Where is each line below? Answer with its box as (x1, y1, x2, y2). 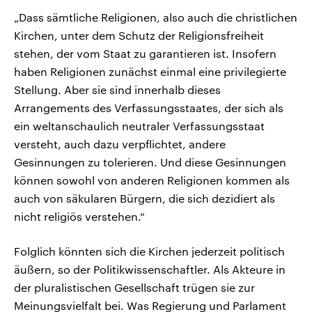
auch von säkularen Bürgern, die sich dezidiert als (14, 192, 275, 205)
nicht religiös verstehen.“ (14, 210, 145, 224)
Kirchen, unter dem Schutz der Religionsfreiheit (14, 29, 264, 42)
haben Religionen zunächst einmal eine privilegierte (14, 65, 286, 79)
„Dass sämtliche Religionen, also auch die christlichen (14, 10, 297, 24)
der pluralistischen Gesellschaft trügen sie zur (14, 281, 255, 295)
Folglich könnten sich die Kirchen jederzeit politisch (14, 244, 285, 258)
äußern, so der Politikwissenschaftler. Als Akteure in (14, 263, 286, 276)
